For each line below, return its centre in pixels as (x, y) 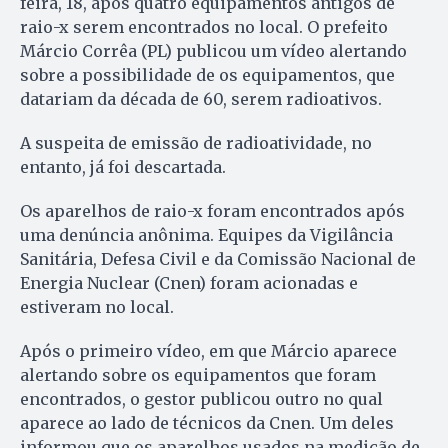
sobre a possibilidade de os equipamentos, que (207, 75)
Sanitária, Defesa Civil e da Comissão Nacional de (218, 259)
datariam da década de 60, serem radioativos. (201, 99)
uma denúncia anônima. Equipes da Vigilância (206, 235)
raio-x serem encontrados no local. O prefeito (204, 27)
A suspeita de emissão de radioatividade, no (196, 143)
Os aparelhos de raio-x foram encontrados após (212, 211)
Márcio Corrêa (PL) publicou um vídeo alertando (213, 51)
